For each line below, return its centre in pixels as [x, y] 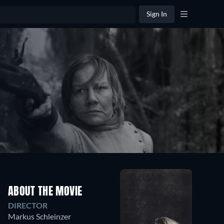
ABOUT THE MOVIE [45, 192]
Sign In [157, 14]
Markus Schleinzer [39, 216]
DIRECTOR [28, 205]
